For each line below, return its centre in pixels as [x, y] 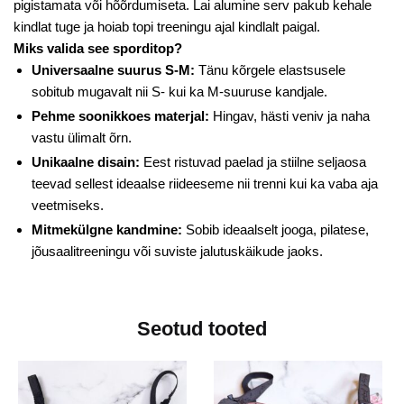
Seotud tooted [202, 328]
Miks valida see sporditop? [98, 48]
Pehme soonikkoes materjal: [120, 115]
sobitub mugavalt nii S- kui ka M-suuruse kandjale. [179, 91]
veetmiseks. [68, 205]
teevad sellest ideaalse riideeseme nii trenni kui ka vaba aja [205, 183]
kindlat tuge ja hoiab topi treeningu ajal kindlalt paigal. [167, 26]
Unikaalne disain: [86, 161]
